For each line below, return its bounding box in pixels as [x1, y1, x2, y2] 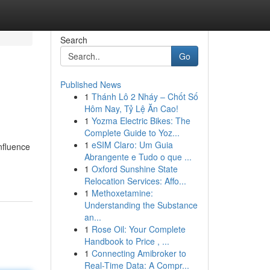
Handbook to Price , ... [84, 235, 169, 247]
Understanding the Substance [84, 199, 198, 211]
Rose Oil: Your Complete [91, 223, 186, 235]
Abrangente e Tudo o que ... [84, 151, 192, 163]
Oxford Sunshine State [91, 163, 178, 175]
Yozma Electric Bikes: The [91, 115, 190, 127]
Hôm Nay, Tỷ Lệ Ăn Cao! [84, 102, 178, 115]
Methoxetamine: [91, 187, 153, 199]
